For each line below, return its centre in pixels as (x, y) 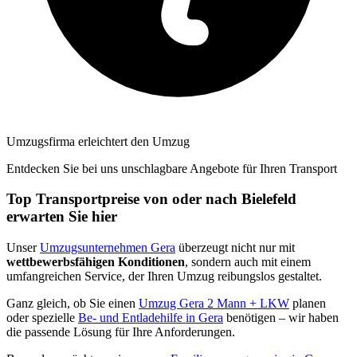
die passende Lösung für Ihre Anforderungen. (121, 332)
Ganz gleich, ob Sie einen (73, 304)
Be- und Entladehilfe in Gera (151, 318)
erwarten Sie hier (62, 217)
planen (308, 304)
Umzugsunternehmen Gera (108, 248)
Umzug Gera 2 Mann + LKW (214, 304)
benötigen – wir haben (281, 318)
